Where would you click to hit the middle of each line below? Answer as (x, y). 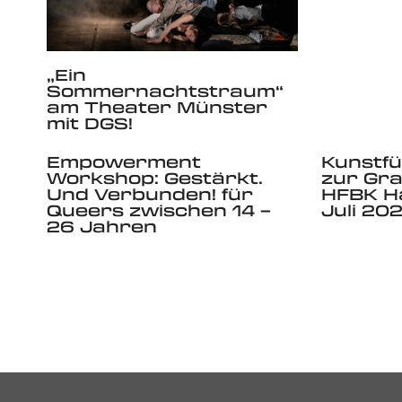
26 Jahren (102, 227)
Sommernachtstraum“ (165, 90)
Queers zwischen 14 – (159, 210)
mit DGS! (90, 122)
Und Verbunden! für (150, 194)
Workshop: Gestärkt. (155, 178)
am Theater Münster (157, 106)
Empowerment (124, 162)
